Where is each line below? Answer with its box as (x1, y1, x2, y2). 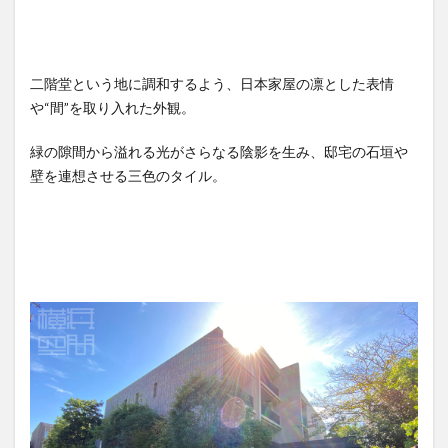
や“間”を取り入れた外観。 (30, 99, 195, 117)
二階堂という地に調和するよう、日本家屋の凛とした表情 (30, 75, 394, 93)
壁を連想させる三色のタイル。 (30, 167, 226, 185)
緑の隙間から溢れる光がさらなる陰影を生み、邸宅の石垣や (30, 143, 408, 161)
